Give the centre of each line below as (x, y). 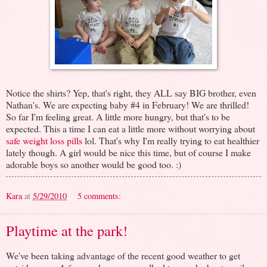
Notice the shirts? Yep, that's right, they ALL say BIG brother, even (131, 92)
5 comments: (100, 195)
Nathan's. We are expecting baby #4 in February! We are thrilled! (128, 104)
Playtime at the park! (67, 230)
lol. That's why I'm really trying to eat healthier (171, 140)
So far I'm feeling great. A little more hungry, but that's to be (118, 116)
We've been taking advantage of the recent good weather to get (123, 255)
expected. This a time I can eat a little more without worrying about (131, 128)
